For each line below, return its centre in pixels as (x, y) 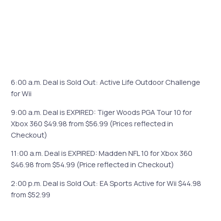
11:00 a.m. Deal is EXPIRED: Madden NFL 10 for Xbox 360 (102, 153)
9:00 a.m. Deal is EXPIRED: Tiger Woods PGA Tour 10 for (102, 112)
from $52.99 (31, 194)
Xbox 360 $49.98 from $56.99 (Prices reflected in (92, 123)
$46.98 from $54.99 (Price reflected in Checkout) (93, 165)
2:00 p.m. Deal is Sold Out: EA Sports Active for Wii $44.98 (106, 183)
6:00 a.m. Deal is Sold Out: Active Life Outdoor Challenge (106, 82)
